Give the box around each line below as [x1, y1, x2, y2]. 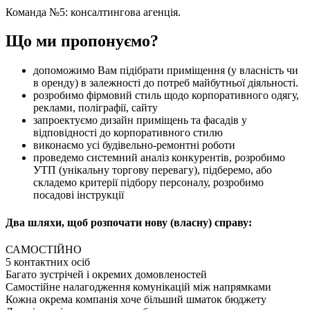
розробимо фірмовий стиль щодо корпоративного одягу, [33, 89, 299, 102]
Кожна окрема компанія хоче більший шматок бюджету [6, 293, 266, 305]
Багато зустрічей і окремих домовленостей [6, 268, 207, 280]
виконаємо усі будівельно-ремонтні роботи [33, 139, 235, 152]
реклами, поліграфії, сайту [33, 102, 158, 114]
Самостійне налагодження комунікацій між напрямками [6, 280, 271, 293]
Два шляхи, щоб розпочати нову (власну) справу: [6, 216, 252, 228]
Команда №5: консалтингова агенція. [6, 6, 181, 18]
